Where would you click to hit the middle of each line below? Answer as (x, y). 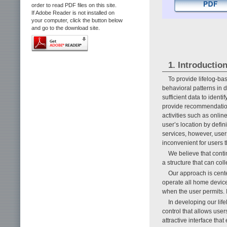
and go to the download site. (66, 28)
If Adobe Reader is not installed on (73, 13)
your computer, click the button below (77, 20)
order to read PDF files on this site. (74, 5)
